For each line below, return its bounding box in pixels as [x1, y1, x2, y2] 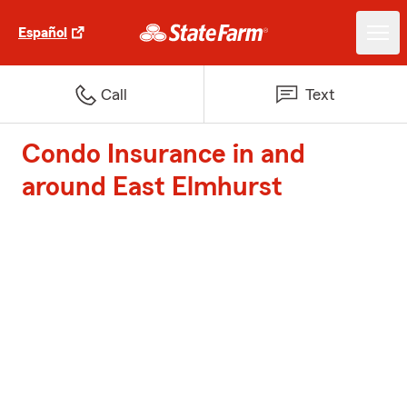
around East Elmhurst [22, 174, 283, 201]
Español [18, 25, 67, 40]
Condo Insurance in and [22, 141, 305, 168]
